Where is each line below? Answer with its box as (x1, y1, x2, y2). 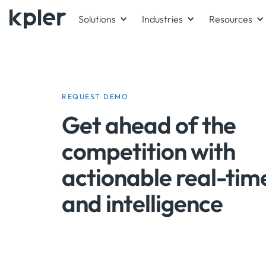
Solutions (78, 13, 116, 25)
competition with (62, 136, 235, 166)
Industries (142, 13, 183, 25)
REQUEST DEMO (62, 92, 128, 101)
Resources (209, 13, 252, 25)
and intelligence (62, 188, 223, 218)
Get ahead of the (62, 110, 236, 140)
